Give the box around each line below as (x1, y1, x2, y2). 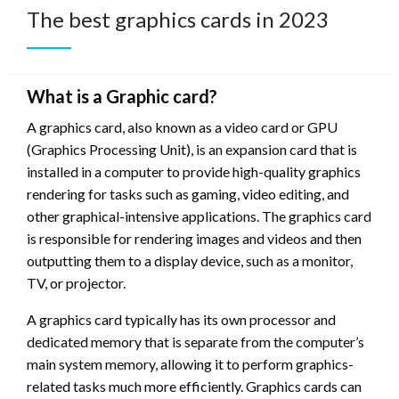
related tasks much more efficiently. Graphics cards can (27, 378, 362, 395)
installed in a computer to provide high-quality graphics (27, 163, 361, 181)
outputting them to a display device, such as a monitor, (27, 252, 353, 270)
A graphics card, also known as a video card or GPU (27, 118, 338, 136)
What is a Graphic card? (27, 85, 217, 108)
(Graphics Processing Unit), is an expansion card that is (27, 141, 357, 159)
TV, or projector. (27, 274, 126, 292)
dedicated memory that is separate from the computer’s (27, 333, 364, 351)
